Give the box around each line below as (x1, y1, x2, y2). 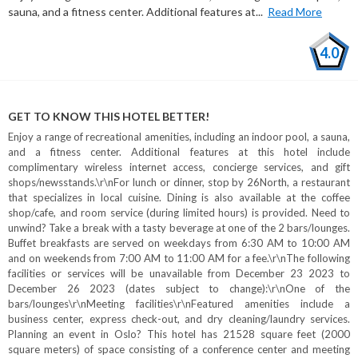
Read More (268, 5, 322, 18)
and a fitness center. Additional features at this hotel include (8, 145, 350, 158)
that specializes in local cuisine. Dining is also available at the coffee (8, 191, 350, 204)
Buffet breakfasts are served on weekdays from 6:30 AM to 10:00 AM (8, 237, 350, 249)
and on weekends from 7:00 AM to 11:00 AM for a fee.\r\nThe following (8, 252, 350, 265)
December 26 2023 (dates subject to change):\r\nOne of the (8, 282, 350, 295)
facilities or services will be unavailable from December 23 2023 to (8, 267, 350, 280)
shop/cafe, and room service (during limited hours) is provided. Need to (8, 206, 350, 219)
